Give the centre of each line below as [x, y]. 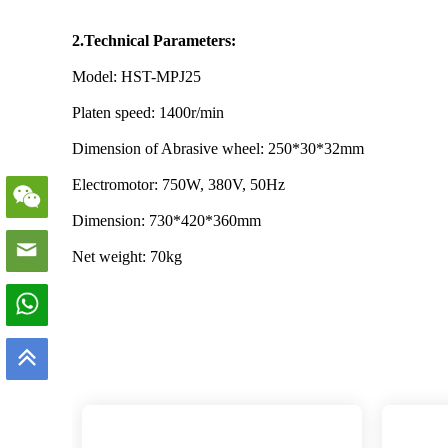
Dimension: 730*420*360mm [166, 220]
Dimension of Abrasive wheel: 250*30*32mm [218, 148]
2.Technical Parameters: [154, 40]
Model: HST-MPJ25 [138, 76]
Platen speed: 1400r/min [148, 112]
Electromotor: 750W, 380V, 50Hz [178, 184]
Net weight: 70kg [127, 256]
